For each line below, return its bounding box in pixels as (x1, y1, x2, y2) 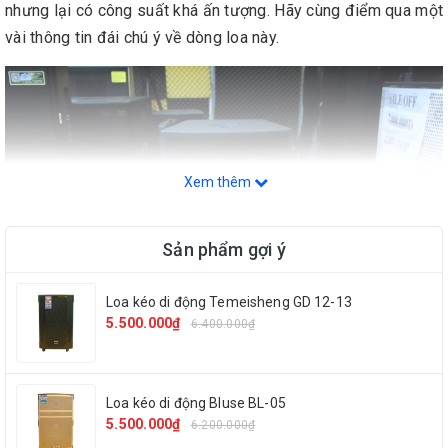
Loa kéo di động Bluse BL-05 (106, 395, 286, 411)
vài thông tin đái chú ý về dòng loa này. (5, 28, 288, 47)
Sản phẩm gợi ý (162, 239, 286, 260)
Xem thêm (184, 174, 254, 190)
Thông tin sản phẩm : (5, 413, 154, 433)
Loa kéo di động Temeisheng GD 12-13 (106, 294, 352, 310)
